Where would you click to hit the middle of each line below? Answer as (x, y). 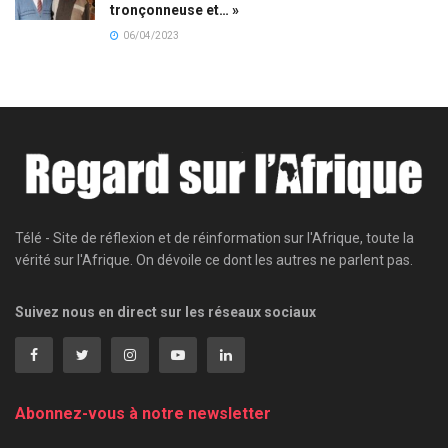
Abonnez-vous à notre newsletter (143, 413)
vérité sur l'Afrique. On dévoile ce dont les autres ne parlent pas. (214, 259)
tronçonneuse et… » (174, 10)
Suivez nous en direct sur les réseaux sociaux (165, 311)
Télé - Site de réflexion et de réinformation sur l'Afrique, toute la (214, 237)
